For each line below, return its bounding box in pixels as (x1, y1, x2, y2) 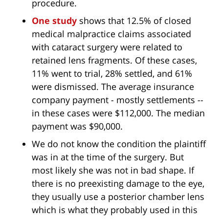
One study (32, 15, 77, 27)
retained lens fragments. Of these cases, (32, 54, 197, 66)
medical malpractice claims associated (32, 28, 191, 40)
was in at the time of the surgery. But (32, 151, 184, 163)
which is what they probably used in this (32, 204, 197, 216)
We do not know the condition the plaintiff (32, 138, 206, 150)
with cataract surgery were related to (32, 41, 182, 53)
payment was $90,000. (32, 120, 123, 132)
